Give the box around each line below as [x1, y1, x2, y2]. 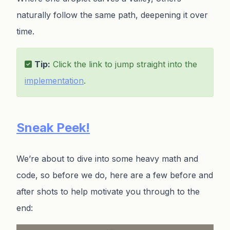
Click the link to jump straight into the [50, 59, 197, 69]
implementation [25, 75, 84, 86]
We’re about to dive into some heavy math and [16, 153, 198, 164]
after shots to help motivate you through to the [16, 186, 200, 197]
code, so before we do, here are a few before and [16, 169, 213, 180]
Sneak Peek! [16, 120, 90, 135]
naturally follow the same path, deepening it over [16, 9, 208, 20]
